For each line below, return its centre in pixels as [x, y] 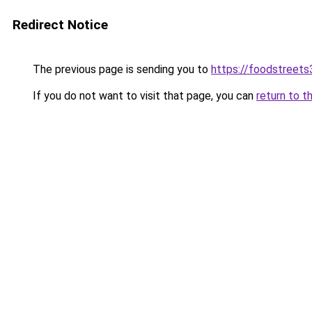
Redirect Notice [60, 25]
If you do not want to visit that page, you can [143, 96]
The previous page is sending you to [120, 69]
